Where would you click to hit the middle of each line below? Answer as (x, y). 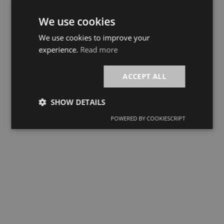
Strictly (61, 123)
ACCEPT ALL (144, 76)
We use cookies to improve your (94, 37)
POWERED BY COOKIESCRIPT (148, 118)
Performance (112, 123)
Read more (99, 49)
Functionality (112, 170)
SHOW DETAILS (78, 102)
